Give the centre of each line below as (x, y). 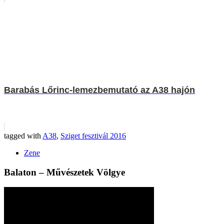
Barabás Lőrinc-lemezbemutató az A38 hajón (99, 90)
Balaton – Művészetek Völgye (64, 172)
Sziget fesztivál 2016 (93, 135)
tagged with (23, 135)
